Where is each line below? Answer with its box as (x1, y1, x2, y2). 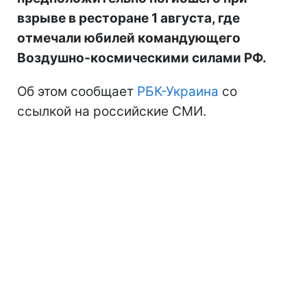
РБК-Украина (137, 84, 219, 100)
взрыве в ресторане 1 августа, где (17, 10, 240, 27)
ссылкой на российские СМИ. (17, 103, 206, 120)
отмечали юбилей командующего (17, 30, 241, 47)
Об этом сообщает (17, 84, 137, 100)
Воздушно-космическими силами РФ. (17, 50, 267, 66)
